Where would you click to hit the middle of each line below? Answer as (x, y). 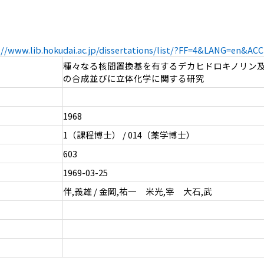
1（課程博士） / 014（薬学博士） (129, 135)
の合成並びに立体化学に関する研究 (133, 78)
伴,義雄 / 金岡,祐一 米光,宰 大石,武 (137, 192)
